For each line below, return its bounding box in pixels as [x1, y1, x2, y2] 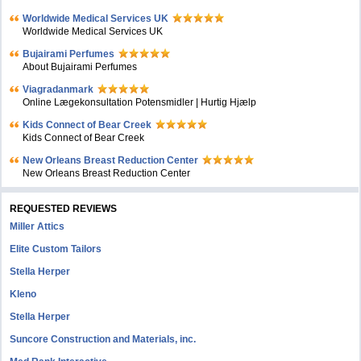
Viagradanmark [23, 84, 94, 95]
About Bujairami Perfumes [23, 61, 138, 73]
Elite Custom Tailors [10, 243, 102, 255]
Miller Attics [10, 221, 65, 232]
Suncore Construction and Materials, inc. [10, 334, 197, 345]
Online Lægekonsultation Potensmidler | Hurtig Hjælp [23, 97, 257, 108]
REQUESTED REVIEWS [10, 203, 118, 214]
